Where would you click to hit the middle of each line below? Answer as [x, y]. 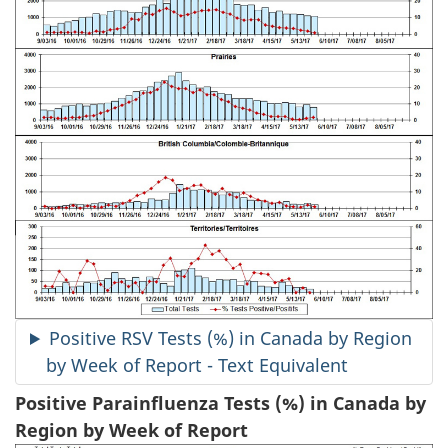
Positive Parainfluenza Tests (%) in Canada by [220, 402]
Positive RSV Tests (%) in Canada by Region [231, 338]
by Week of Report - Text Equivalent [197, 365]
